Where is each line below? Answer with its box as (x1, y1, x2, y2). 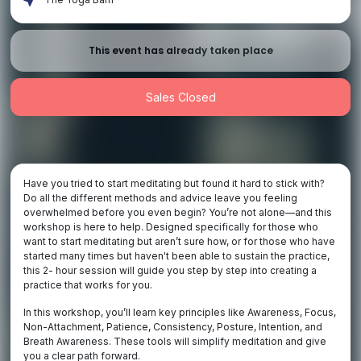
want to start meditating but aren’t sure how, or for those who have (23, 235, 336, 248)
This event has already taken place (88, 43, 273, 57)
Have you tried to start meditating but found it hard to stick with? (23, 177, 326, 190)
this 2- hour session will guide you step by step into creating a (23, 264, 317, 277)
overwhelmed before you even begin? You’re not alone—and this (23, 206, 333, 219)
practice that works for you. (23, 279, 153, 292)
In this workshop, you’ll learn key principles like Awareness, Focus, (23, 306, 337, 319)
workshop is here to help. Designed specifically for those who (23, 221, 319, 234)
